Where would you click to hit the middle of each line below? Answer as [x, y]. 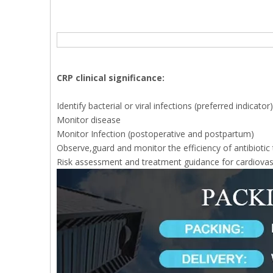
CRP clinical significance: [111, 78]
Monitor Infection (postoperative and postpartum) [155, 134]
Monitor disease [89, 120]
